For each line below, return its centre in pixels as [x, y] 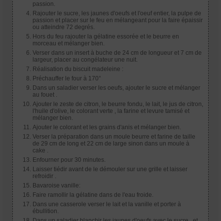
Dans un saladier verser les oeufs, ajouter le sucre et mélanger [116, 88]
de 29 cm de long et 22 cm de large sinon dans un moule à [111, 143]
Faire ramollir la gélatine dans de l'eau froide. [93, 195]
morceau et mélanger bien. [69, 43]
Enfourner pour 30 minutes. [69, 160]
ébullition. [46, 211]
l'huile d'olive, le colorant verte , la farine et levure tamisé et [111, 111]
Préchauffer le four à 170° [67, 78]
